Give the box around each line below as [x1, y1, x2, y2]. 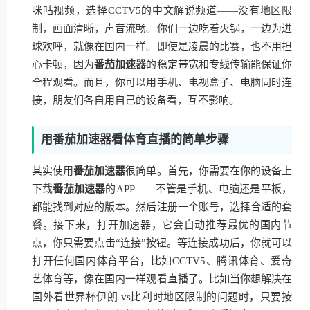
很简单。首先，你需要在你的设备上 [125, 165, 293, 176]
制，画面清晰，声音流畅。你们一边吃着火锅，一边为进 [32, 23, 292, 34]
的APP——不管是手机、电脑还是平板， [105, 183, 293, 194]
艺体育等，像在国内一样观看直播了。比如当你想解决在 [32, 273, 292, 284]
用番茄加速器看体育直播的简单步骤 [41, 133, 229, 146]
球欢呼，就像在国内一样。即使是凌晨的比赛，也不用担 [32, 41, 292, 52]
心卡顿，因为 [32, 59, 95, 70]
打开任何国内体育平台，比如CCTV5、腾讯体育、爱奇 [32, 255, 292, 266]
